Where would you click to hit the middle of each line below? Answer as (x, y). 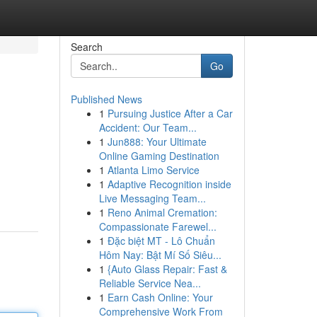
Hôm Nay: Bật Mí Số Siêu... (160, 255)
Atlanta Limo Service (153, 170)
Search (86, 47)
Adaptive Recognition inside (169, 184)
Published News (106, 99)
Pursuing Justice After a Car (170, 113)
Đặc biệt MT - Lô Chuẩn (161, 241)
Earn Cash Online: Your (160, 297)
